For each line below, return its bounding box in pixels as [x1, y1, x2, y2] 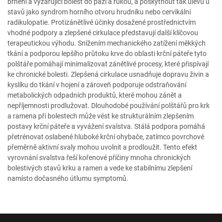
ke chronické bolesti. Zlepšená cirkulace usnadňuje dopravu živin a [7, 70, 209, 78]
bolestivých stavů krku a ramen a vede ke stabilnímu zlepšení [7, 164, 192, 172]
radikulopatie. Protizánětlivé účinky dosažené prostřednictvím [7, 18, 196, 26]
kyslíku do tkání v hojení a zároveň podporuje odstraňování [7, 81, 186, 89]
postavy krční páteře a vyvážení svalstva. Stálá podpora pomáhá [7, 122, 205, 130]
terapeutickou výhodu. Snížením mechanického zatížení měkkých [7, 39, 206, 47]
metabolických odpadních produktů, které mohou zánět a [7, 91, 182, 99]
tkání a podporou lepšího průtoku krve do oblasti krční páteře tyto [7, 50, 207, 57]
